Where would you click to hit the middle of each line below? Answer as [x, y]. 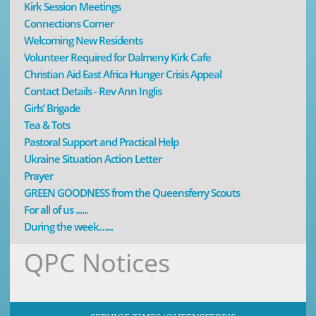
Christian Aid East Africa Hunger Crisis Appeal [123, 74]
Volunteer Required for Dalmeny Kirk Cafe [117, 57]
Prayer [38, 176]
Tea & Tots [47, 125]
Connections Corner [69, 24]
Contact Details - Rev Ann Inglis [93, 91]
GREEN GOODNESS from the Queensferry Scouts [132, 193]
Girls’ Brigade [52, 108]
